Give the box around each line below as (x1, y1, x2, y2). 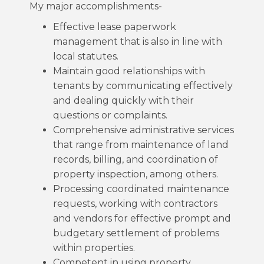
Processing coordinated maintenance (53, 183, 229, 194)
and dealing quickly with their (53, 95, 194, 106)
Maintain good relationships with (53, 65, 205, 77)
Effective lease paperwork (53, 21, 176, 32)
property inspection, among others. (53, 169, 218, 180)
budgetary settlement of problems (53, 227, 219, 239)
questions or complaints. (53, 110, 167, 121)
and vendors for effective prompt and (53, 213, 231, 224)
